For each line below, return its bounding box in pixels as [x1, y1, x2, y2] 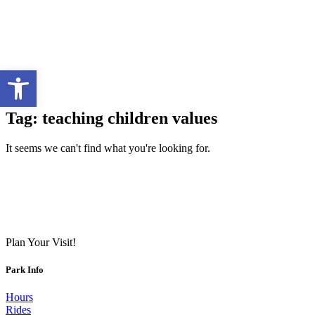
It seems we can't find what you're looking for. [6, 141, 210, 154]
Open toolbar [6, 64, 70, 89]
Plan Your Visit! [6, 236, 76, 248]
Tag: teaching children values [6, 108, 217, 127]
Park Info [6, 264, 44, 275]
